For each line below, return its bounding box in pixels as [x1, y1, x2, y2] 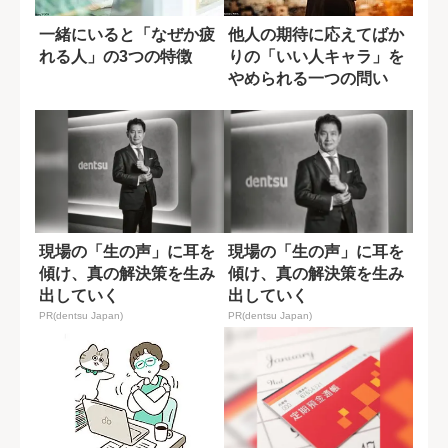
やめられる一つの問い [228, 69, 388, 87]
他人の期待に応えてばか [228, 25, 404, 43]
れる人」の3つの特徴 [39, 47, 192, 65]
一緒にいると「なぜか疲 [39, 25, 215, 43]
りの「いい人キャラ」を [228, 47, 404, 65]
